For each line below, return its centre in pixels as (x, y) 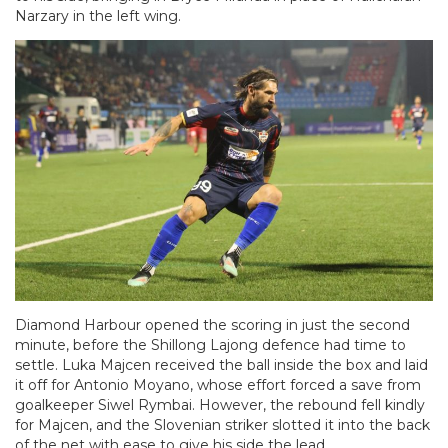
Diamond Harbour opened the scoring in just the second (212, 325)
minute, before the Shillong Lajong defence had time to (210, 345)
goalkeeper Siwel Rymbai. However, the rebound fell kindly (220, 405)
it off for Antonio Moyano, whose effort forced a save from (218, 385)
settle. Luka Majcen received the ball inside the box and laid (221, 365)
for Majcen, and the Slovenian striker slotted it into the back (222, 425)
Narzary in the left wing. (100, 16)
